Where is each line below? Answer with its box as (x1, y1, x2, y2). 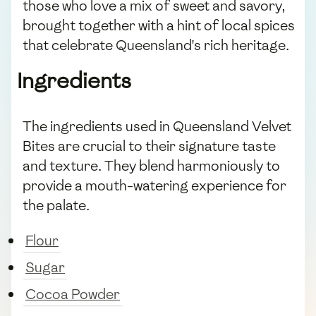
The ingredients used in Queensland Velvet (23, 117, 291, 136)
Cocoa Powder (25, 285, 120, 304)
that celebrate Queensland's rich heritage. (23, 36, 289, 55)
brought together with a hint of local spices (23, 16, 295, 35)
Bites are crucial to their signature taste (23, 137, 276, 156)
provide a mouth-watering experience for (23, 176, 286, 195)
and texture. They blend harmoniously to (23, 157, 280, 176)
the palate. (23, 196, 90, 215)
